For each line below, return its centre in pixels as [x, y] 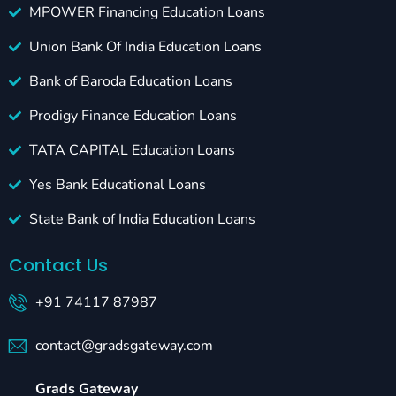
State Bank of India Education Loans [142, 220]
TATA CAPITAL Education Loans [132, 151]
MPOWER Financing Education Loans [147, 13]
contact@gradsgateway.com [124, 346]
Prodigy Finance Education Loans [133, 116]
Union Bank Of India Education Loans [145, 47]
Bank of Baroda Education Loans [130, 82]
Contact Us [58, 266]
